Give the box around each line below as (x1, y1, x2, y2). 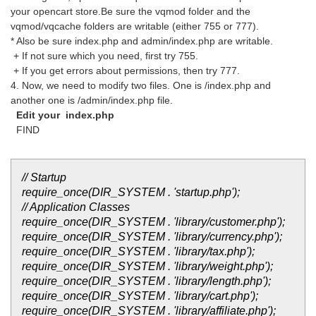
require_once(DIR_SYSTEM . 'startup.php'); (22, 186, 240, 198)
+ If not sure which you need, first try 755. (11, 50, 198, 61)
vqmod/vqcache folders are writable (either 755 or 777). (11, 20, 259, 32)
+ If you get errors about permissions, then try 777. (11, 65, 240, 76)
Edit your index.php (11, 109, 114, 121)
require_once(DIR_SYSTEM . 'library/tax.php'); (22, 245, 255, 257)
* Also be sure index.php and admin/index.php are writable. (11, 35, 273, 47)
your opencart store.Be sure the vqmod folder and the (11, 6, 250, 17)
